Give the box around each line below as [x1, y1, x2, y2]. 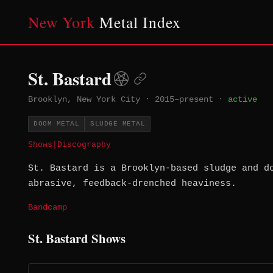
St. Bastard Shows [28, 229, 126, 248]
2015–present [155, 94, 213, 104]
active [228, 94, 257, 104]
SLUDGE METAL [90, 120, 145, 128]
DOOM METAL [34, 120, 79, 128]
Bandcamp [28, 203, 67, 213]
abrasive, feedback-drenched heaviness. [28, 179, 236, 190]
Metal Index [95, 12, 181, 32]
